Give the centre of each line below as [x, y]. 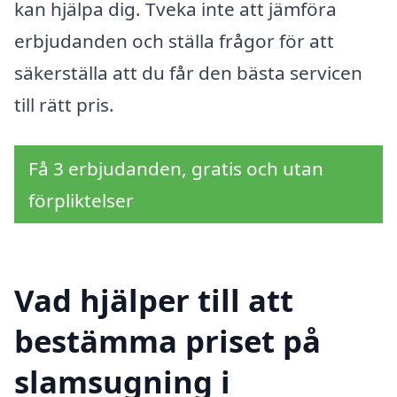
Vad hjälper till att [154, 300]
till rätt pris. [64, 104]
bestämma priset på [167, 341]
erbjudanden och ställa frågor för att [174, 40]
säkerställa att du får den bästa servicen [188, 72]
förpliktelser [81, 200]
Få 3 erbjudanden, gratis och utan [176, 168]
